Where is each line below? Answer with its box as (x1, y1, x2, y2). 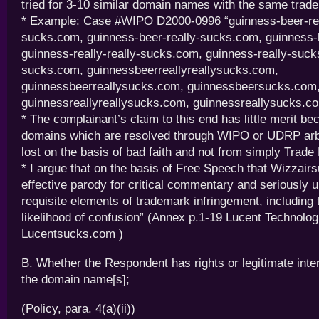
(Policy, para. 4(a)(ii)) (21, 302, 135, 315)
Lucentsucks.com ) (21, 227, 123, 241)
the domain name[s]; (21, 273, 130, 286)
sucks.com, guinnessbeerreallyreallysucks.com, (21, 63, 278, 77)
